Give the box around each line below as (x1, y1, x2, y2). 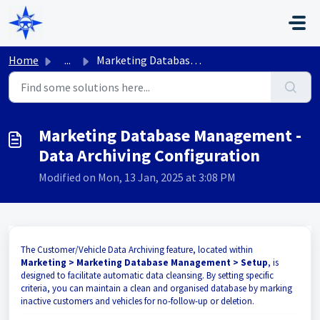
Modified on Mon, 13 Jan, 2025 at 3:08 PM (39, 170, 236, 184)
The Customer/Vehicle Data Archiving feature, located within (21, 244, 253, 256)
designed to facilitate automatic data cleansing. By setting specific (21, 269, 274, 281)
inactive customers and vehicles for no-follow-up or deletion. (21, 295, 256, 307)
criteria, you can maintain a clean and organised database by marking (21, 282, 292, 294)
